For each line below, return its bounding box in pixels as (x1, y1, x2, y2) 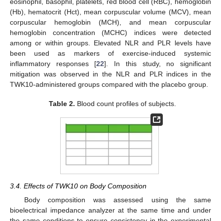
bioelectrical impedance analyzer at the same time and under (10, 206, 211, 215)
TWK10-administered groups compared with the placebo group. (10, 80, 208, 89)
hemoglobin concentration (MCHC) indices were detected (10, 29, 211, 37)
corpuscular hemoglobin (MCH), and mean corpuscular (10, 18, 211, 27)
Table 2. (49, 99, 75, 108)
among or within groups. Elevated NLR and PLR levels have (10, 39, 211, 47)
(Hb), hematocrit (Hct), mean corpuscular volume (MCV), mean (10, 8, 211, 16)
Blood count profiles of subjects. (75, 99, 177, 108)
